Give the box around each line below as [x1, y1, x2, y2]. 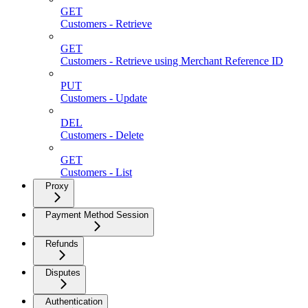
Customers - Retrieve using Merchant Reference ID [60, 55, 283, 67]
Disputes [45, 267, 80, 278]
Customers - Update [60, 92, 147, 104]
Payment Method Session [45, 210, 148, 221]
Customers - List [60, 166, 132, 179]
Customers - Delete [60, 129, 144, 142]
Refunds [45, 239, 78, 250]
